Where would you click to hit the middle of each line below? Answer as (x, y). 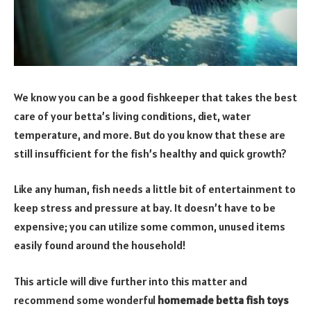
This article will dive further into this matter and (131, 281)
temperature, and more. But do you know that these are (150, 134)
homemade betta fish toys (223, 300)
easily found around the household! (100, 245)
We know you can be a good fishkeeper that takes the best (155, 97)
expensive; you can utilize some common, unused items (150, 227)
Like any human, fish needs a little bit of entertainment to (155, 189)
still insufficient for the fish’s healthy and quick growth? (151, 153)
